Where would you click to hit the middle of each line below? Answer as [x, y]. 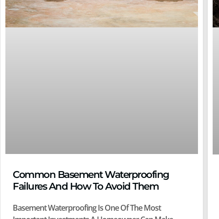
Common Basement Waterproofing [91, 175]
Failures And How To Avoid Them [86, 186]
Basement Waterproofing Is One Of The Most [87, 208]
